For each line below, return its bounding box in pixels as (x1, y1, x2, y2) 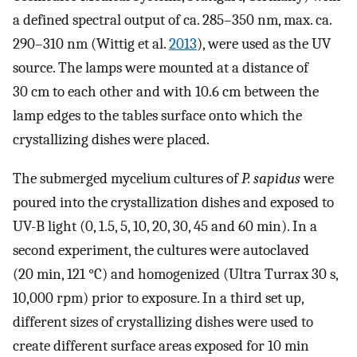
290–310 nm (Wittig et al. (13, 35, 169, 53)
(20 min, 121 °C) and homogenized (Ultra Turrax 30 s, (13, 265, 338, 283)
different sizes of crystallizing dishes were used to (13, 312, 313, 331)
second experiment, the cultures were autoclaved (13, 241, 309, 259)
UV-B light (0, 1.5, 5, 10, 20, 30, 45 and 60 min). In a (13, 217, 317, 235)
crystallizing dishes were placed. (13, 131, 210, 149)
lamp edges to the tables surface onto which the (13, 107, 302, 125)
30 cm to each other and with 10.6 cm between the (13, 83, 319, 101)
